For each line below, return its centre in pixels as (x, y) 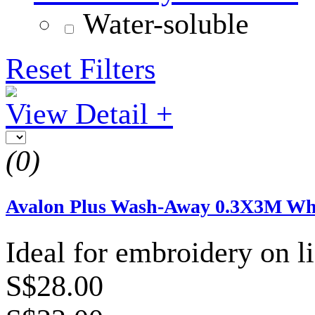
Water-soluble (166, 24)
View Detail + (89, 114)
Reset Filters (81, 69)
